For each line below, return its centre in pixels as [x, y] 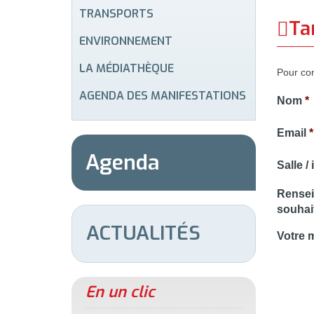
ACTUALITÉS [143, 233]
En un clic [120, 292]
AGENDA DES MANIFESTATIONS [163, 95]
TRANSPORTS [116, 13]
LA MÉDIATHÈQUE [127, 68]
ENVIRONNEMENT [126, 41]
